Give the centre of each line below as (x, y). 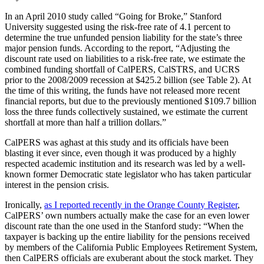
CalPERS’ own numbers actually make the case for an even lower (127, 215)
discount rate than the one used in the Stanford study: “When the (124, 226)
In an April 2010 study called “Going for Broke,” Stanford (113, 16)
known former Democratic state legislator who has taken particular (128, 174)
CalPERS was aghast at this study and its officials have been (117, 142)
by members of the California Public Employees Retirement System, (131, 247)
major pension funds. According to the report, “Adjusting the (117, 48)
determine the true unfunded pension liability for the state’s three (123, 37)
